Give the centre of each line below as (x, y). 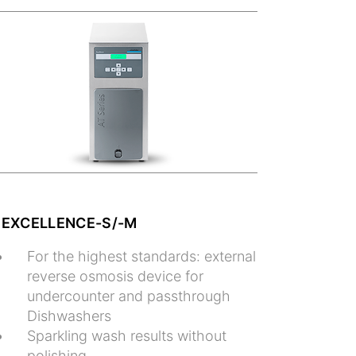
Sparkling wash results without (126, 335)
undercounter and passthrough (128, 296)
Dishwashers (69, 315)
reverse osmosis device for (115, 276)
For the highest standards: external (141, 256)
